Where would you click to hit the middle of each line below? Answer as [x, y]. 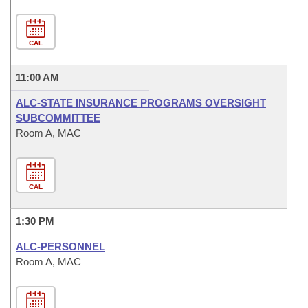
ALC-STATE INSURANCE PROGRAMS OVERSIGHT [141, 103]
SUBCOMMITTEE [58, 118]
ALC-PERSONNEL [60, 246]
